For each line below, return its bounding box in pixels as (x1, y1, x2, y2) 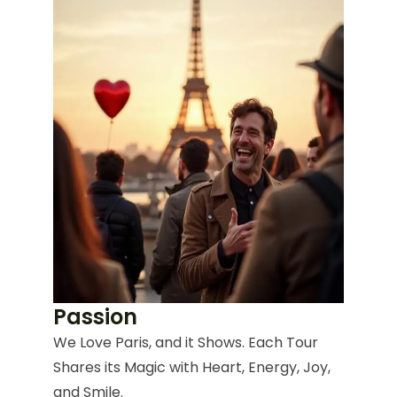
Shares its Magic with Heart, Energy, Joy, (53, 357, 331, 378)
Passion (53, 302, 137, 332)
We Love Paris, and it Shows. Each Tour (53, 332, 318, 354)
